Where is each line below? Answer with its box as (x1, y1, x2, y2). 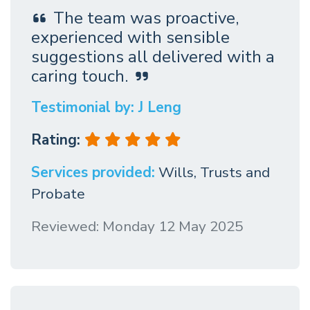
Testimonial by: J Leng (31, 98, 181, 118)
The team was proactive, (53, 7, 239, 29)
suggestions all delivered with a (31, 46, 275, 69)
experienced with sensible (31, 26, 230, 49)
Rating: (31, 130, 84, 150)
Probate (31, 184, 85, 204)
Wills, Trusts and (158, 163, 270, 183)
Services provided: (31, 163, 155, 183)
